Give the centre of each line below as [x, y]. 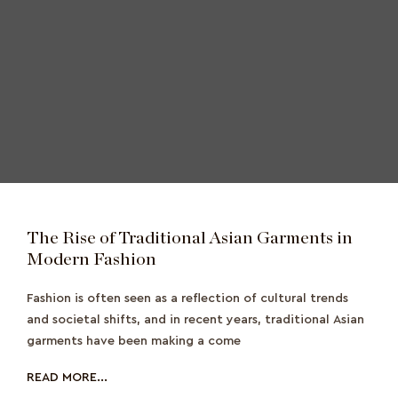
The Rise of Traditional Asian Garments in [190, 239]
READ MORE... [67, 378]
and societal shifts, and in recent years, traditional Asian [195, 320]
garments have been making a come [134, 342]
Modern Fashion [92, 260]
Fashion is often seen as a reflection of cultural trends [187, 299]
